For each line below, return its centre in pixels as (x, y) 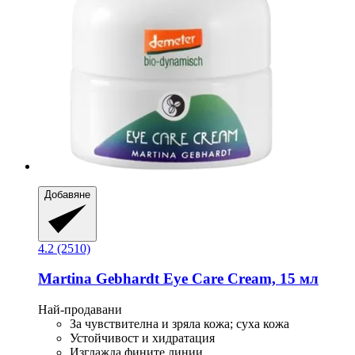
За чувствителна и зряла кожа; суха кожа (179, 324)
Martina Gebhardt (99, 279)
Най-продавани (80, 310)
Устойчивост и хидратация (142, 338)
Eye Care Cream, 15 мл (239, 279)
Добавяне (67, 195)
